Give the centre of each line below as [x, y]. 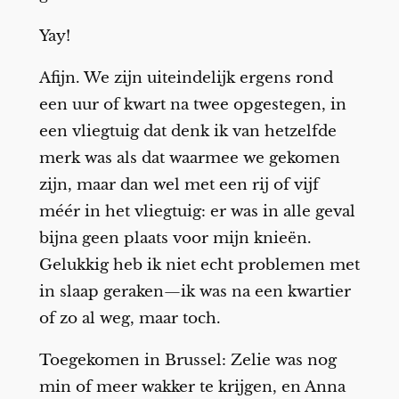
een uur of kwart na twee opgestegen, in [192, 104]
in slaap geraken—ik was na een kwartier [195, 291]
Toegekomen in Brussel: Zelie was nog [187, 360]
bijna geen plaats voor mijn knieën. [175, 238]
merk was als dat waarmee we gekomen [189, 158]
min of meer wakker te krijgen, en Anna [192, 387]
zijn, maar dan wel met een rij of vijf [179, 184]
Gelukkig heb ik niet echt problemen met [199, 265]
